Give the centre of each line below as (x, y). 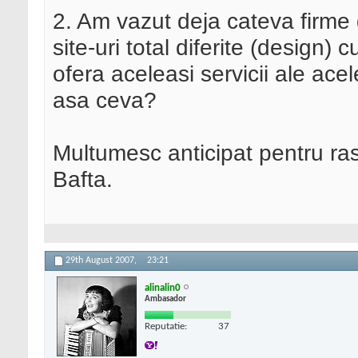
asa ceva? (105, 100)
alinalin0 (163, 288)
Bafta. (83, 179)
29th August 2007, (102, 261)
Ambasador (165, 299)
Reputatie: (166, 326)
